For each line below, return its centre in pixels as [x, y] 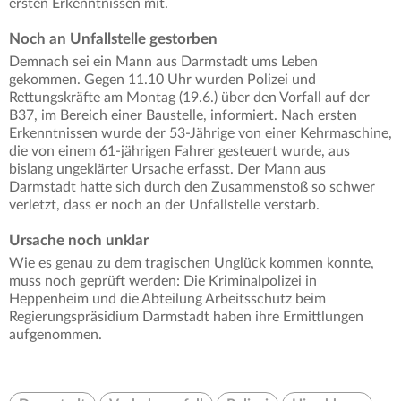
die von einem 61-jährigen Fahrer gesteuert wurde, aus [179, 152]
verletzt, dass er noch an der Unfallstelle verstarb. [164, 205]
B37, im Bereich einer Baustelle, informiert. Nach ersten [183, 116]
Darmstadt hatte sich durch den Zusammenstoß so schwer [192, 188]
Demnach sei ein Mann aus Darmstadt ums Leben [163, 62]
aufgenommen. [55, 335]
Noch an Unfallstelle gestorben [113, 39]
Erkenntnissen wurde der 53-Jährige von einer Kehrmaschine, [200, 134]
